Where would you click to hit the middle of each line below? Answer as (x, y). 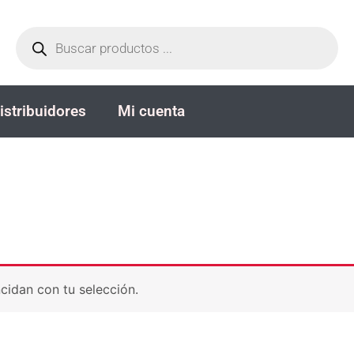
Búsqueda (44, 24)
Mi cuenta (151, 111)
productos (46, 50)
